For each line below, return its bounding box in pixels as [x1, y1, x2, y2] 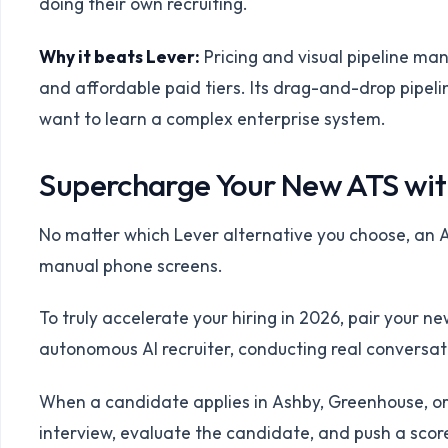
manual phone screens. [39, 254, 224, 276]
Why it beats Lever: [39, 45, 201, 67]
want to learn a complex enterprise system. [39, 107, 387, 129]
